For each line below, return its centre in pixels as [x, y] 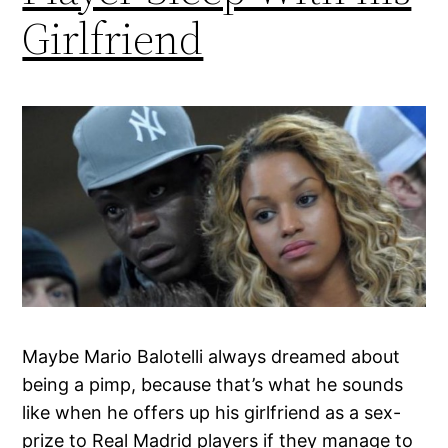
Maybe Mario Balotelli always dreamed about [211, 357]
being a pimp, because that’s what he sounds [213, 385]
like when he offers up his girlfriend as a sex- [212, 413]
